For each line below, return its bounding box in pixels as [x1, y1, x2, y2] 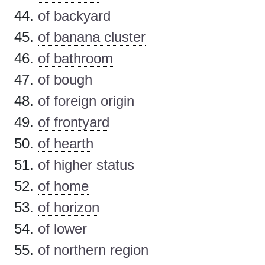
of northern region [38, 242, 148, 258]
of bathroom [38, 50, 113, 67]
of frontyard [38, 114, 109, 131]
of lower [38, 221, 87, 237]
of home [38, 178, 89, 195]
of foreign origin [38, 93, 134, 109]
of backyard [38, 8, 111, 24]
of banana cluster [38, 29, 146, 46]
